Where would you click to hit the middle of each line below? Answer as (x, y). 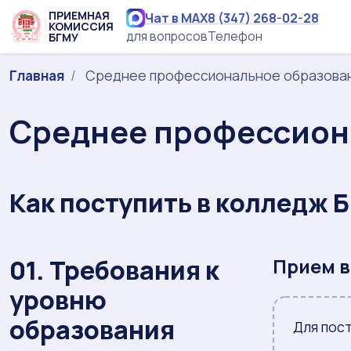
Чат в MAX (176, 18)
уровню (58, 300)
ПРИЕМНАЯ (79, 15)
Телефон (235, 36)
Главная (37, 75)
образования (92, 330)
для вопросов (167, 36)
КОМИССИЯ (81, 26)
